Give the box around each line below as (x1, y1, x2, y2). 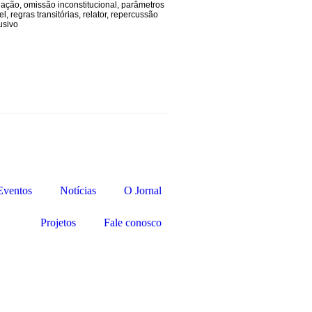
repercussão (111, 10, 158, 19)
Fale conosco (104, 217, 162, 228)
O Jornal (124, 185, 162, 196)
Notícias (60, 185, 96, 196)
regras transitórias (10, 10, 79, 19)
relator (83, 10, 107, 19)
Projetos (40, 217, 76, 228)
